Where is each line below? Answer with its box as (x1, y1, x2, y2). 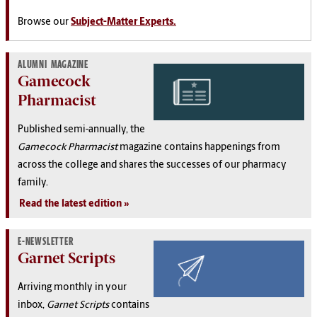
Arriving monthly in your (18, 282, 127, 293)
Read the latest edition (19, 198, 122, 209)
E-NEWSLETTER (18, 235, 74, 248)
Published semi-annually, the (18, 124, 145, 135)
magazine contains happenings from (117, 142, 280, 153)
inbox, (18, 299, 47, 311)
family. (18, 177, 48, 188)
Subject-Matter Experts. (71, 16, 176, 28)
